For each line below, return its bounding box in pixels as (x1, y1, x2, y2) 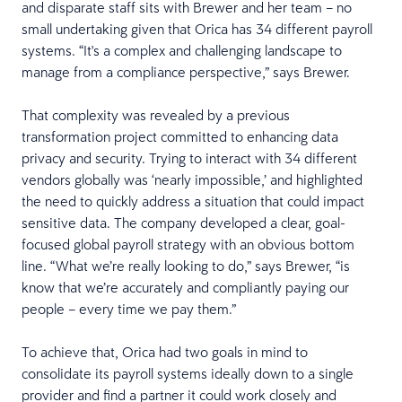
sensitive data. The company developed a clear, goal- (22, 214, 345, 232)
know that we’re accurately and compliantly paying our (22, 278, 349, 296)
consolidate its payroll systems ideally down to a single (22, 364, 354, 382)
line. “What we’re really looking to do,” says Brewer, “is (22, 257, 350, 275)
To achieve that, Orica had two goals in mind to (22, 343, 308, 361)
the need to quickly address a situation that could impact (22, 192, 364, 210)
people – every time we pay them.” (22, 300, 240, 318)
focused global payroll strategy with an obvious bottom (22, 235, 354, 253)
